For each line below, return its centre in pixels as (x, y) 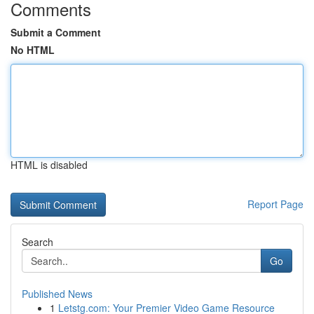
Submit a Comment (56, 32)
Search (37, 242)
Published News (57, 294)
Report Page (275, 204)
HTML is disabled (49, 165)
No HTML (33, 50)
